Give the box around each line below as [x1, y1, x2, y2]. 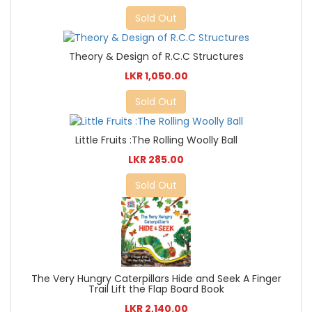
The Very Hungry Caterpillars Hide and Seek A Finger [31, 271, 281, 286]
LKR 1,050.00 [124, 68, 188, 83]
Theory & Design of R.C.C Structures [68, 49, 244, 63]
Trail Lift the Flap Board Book [88, 281, 224, 296]
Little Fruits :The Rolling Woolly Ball [75, 133, 237, 148]
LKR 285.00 [128, 153, 184, 167]
